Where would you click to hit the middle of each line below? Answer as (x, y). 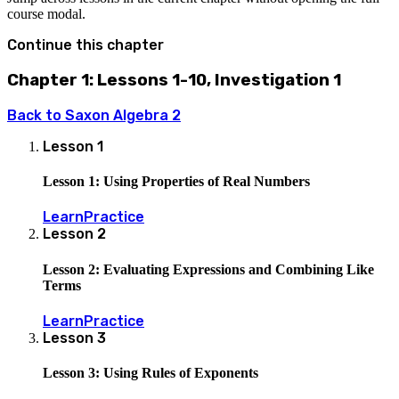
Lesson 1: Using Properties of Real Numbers (176, 182)
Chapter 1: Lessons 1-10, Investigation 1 (174, 81)
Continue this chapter (85, 45)
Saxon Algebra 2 (123, 115)
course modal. (46, 14)
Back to (36, 115)
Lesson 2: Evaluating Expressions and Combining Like (208, 269)
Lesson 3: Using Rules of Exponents (151, 373)
